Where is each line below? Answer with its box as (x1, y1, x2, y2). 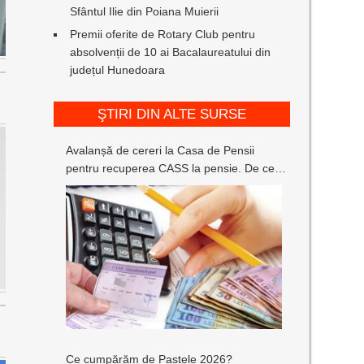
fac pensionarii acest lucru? (66, 180, 207, 193)
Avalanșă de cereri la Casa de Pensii (66, 144, 255, 157)
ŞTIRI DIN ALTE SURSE (97, 106, 246, 122)
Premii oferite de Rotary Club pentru (70, 28, 256, 41)
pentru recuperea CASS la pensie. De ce (66, 162, 275, 175)
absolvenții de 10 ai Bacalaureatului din (70, 45, 271, 58)
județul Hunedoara (70, 63, 166, 76)
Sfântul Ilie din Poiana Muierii (70, 5, 219, 18)
